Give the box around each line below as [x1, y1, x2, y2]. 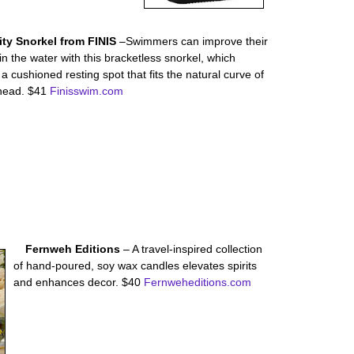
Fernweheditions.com [144, 276, 252, 288]
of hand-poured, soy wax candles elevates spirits [13, 259, 258, 272]
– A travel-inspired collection [122, 243, 262, 255]
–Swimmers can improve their [119, 35, 269, 47]
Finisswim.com [50, 85, 123, 97]
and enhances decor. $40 [13, 276, 145, 288]
